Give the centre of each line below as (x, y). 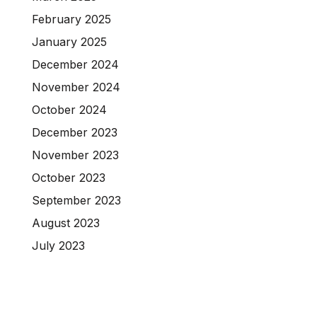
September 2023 (76, 201)
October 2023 (69, 178)
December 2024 (75, 65)
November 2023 (75, 155)
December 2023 (75, 133)
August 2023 (66, 223)
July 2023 (58, 246)
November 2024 (76, 87)
